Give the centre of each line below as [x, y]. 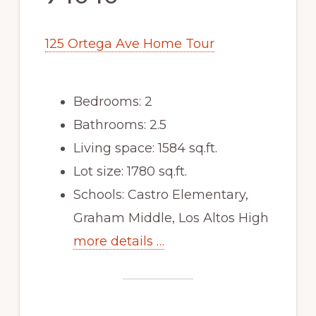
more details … [119, 242]
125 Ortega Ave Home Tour [129, 44]
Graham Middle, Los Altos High [171, 218]
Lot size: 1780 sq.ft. [130, 172]
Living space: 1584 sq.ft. [145, 148]
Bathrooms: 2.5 [120, 125]
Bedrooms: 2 [113, 102]
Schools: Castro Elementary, [160, 195]
